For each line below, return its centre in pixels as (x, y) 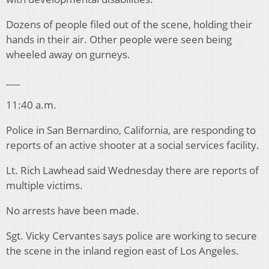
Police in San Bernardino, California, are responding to (131, 130)
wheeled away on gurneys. (68, 55)
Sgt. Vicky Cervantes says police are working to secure (131, 236)
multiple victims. (44, 186)
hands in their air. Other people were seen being (119, 40)
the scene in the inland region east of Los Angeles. (122, 251)
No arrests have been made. (73, 211)
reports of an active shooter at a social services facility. (133, 145)
